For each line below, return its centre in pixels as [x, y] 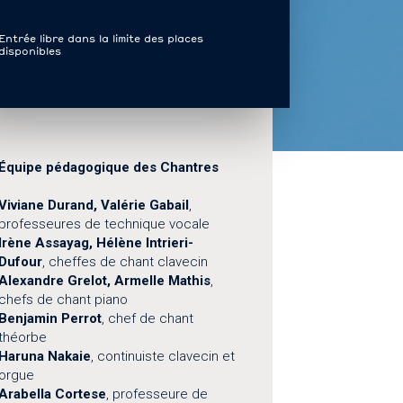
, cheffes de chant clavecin [125, 262]
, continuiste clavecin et [163, 357]
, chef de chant [148, 319]
